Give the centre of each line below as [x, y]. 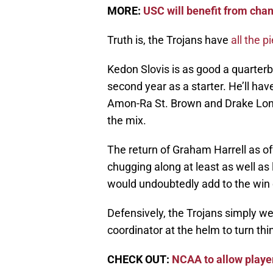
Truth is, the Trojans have [169, 40]
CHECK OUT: [140, 260]
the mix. [127, 121]
